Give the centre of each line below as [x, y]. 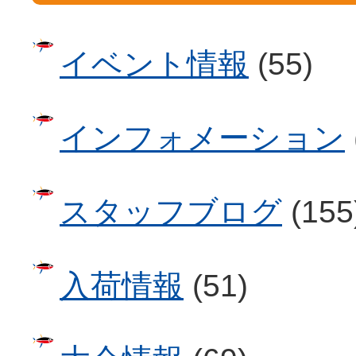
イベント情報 [154, 64]
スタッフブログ [171, 212]
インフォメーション [202, 138]
